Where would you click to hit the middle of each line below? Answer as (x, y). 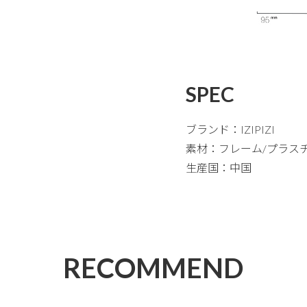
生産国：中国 (218, 167)
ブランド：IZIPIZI (230, 129)
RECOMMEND (153, 268)
